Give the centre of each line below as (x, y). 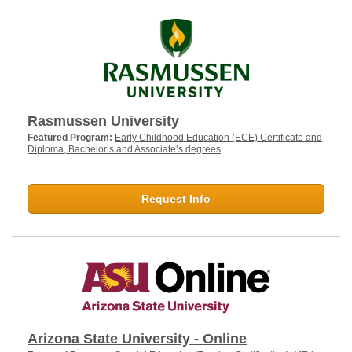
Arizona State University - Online (137, 338)
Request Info (176, 198)
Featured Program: (71, 137)
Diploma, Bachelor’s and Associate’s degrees (124, 149)
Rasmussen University (103, 121)
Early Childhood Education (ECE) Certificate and (218, 137)
